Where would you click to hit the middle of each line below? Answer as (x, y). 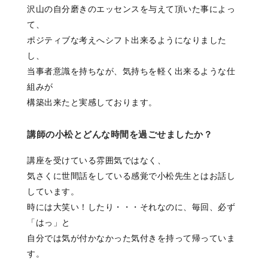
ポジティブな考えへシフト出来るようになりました (127, 40)
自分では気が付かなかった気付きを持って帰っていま (131, 238)
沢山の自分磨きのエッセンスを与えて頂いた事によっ (131, 9)
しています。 (53, 192)
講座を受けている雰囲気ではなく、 (96, 161)
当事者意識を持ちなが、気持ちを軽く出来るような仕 (131, 71)
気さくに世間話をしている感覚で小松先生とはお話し (131, 176)
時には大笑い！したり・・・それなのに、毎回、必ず (131, 207)
